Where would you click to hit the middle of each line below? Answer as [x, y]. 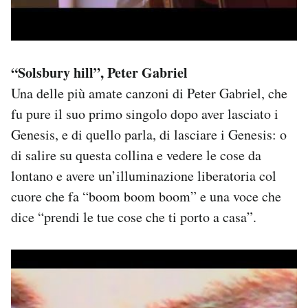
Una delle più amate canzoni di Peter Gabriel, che [149, 93]
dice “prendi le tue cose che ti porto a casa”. [134, 217]
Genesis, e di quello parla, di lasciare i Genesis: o [149, 134]
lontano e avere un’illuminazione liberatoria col [144, 175]
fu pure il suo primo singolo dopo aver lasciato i [145, 113]
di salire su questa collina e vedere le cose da [136, 155]
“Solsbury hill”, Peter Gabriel [99, 72]
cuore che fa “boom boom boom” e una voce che [146, 196]
